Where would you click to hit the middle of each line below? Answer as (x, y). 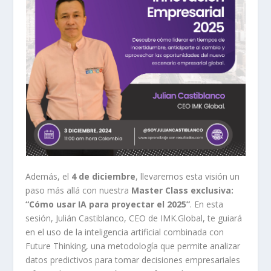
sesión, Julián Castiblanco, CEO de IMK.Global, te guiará (134, 218)
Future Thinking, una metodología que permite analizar (133, 246)
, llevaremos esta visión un (188, 176)
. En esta (207, 204)
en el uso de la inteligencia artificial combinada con (125, 232)
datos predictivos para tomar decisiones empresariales (133, 260)
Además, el (49, 176)
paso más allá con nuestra (79, 190)
